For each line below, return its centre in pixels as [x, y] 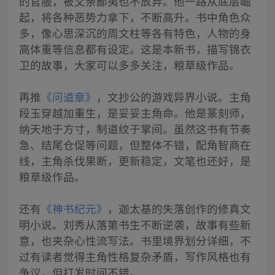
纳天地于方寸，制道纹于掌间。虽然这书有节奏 [135, 129]
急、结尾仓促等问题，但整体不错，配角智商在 [135, 145]
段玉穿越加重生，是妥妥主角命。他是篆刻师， [135, 113]
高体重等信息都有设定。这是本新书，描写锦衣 [135, 49]
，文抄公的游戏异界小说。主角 [173, 97]
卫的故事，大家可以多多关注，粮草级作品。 [129, 65]
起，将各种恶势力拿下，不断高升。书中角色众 [135, 17]
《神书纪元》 [74, 209]
